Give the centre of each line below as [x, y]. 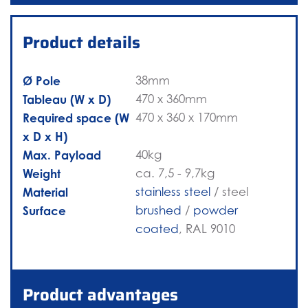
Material [45, 192]
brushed [158, 211]
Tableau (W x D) [67, 100]
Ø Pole [42, 81]
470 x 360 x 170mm [187, 118]
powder [216, 211]
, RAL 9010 [207, 229]
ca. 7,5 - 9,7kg [175, 174]
